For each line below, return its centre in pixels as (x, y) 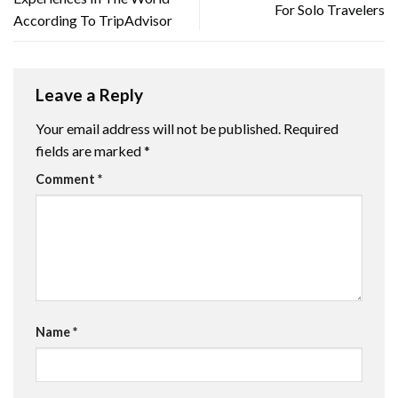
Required (311, 128)
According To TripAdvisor (93, 20)
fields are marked (90, 150)
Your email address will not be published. (158, 128)
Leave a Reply (91, 95)
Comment (67, 179)
